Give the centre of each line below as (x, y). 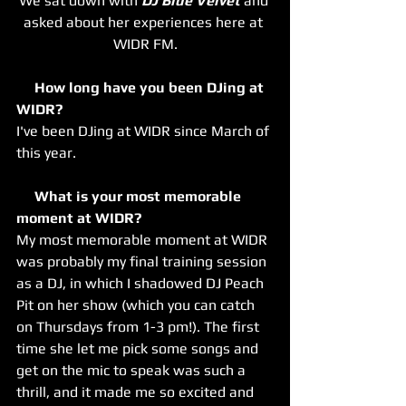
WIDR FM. (145, 43)
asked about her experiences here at (145, 22)
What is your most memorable (25, 196)
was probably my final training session (143, 261)
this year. (46, 152)
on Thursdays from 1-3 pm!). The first (140, 326)
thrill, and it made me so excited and (137, 391)
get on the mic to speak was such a (133, 370)
